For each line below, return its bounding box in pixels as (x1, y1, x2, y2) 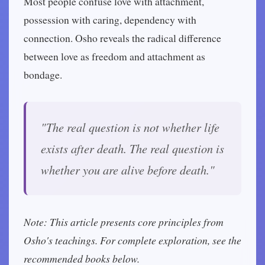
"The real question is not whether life (41, 119, 219, 135)
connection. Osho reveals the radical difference (24, 31, 221, 45)
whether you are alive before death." (41, 161, 215, 177)
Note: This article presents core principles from (24, 215, 224, 229)
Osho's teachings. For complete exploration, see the (24, 233, 241, 247)
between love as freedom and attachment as (24, 49, 205, 63)
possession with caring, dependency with (24, 12, 196, 27)
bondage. (24, 67, 62, 82)
